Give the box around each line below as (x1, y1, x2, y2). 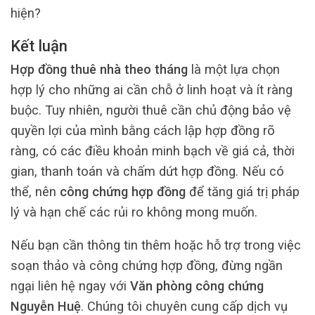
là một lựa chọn (188, 61, 280, 77)
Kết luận (11, 37, 67, 55)
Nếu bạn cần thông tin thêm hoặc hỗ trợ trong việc (11, 238, 301, 253)
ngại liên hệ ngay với (11, 278, 130, 294)
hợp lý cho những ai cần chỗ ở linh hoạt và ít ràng (11, 82, 292, 97)
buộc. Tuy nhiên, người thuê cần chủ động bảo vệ (11, 102, 291, 117)
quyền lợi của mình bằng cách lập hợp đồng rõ (11, 122, 275, 138)
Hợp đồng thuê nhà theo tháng (11, 61, 188, 77)
